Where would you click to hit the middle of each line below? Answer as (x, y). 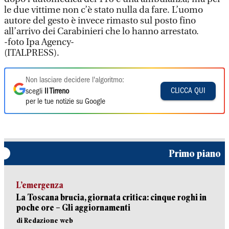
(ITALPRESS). (32, 53)
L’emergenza (40, 185)
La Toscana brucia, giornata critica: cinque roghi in (111, 198)
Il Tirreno (57, 91)
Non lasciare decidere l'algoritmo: (75, 80)
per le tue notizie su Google (65, 102)
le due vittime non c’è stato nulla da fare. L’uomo (104, 10)
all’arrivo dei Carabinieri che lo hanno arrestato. (101, 31)
